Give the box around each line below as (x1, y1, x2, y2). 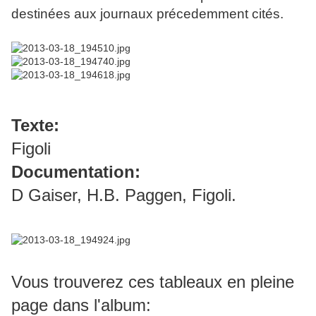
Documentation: (11, 162, 140, 182)
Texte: (11, 116, 59, 135)
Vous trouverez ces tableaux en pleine (11, 272, 294, 292)
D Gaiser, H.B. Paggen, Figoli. (11, 186, 236, 205)
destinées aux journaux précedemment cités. (11, 6, 284, 22)
